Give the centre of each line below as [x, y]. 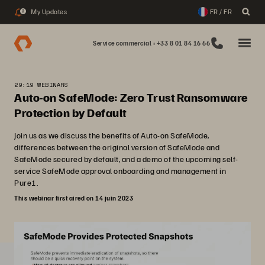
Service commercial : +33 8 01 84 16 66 [151, 43]
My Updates [49, 12]
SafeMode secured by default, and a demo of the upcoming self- [126, 159]
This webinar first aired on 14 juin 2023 [74, 198]
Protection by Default [70, 112]
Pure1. [26, 182]
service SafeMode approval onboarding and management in [120, 171]
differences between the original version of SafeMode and [117, 147]
